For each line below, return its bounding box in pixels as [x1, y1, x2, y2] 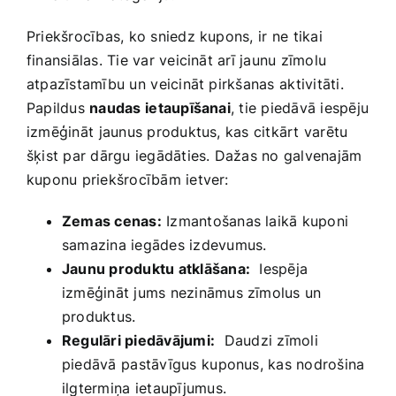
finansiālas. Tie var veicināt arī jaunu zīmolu [27, 51, 327, 70]
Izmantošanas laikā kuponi [161, 212, 349, 231]
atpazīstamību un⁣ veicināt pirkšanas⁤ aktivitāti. [27, 75, 344, 94]
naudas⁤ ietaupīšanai [89, 99, 231, 118]
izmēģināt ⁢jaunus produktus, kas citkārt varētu [27, 123, 348, 141]
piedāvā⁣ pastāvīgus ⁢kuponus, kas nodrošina [62, 355, 365, 374]
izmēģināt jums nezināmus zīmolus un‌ [62, 284, 322, 302]
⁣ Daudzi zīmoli [215, 331, 318, 350]
